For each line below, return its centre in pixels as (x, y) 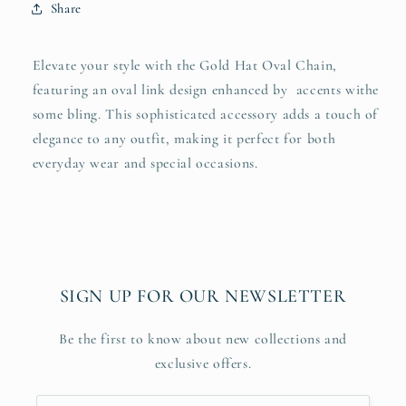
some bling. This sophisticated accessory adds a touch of (205, 114)
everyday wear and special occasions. (147, 163)
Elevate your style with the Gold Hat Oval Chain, (184, 65)
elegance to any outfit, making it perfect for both (184, 138)
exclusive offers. (203, 364)
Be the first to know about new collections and (203, 339)
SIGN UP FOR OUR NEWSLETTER (203, 297)
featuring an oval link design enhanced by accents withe (206, 89)
